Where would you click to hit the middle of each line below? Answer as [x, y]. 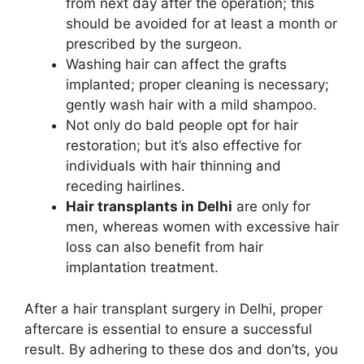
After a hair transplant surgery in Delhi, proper [173, 308]
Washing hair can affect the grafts [176, 65]
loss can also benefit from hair [165, 247]
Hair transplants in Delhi [149, 207]
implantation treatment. [142, 268]
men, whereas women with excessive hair [202, 227]
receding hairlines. [126, 186]
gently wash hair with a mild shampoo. [191, 105]
